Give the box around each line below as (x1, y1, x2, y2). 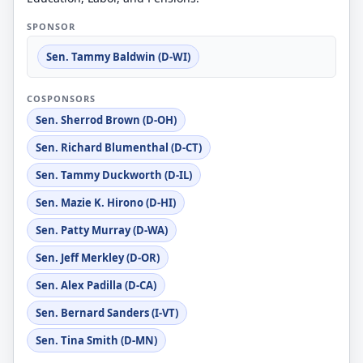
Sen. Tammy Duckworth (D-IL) (36, 168, 192, 182)
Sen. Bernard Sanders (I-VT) (36, 305, 178, 320)
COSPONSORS (27, 92, 96, 105)
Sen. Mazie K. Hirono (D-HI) (36, 195, 176, 210)
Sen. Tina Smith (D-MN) (36, 333, 157, 348)
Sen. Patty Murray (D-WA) (36, 223, 168, 237)
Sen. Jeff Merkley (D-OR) (36, 250, 160, 265)
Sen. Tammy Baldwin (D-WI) (46, 49, 190, 64)
